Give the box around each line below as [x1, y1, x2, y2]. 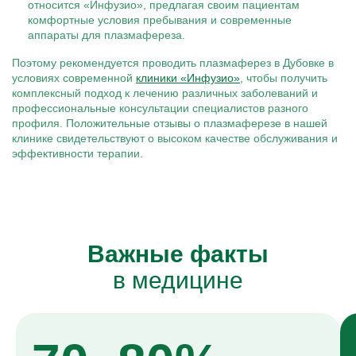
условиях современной [12, 72, 136, 84]
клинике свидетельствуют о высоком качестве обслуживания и [12, 132, 338, 145]
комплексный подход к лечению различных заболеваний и [12, 87, 318, 99]
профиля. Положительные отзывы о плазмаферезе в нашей [12, 117, 327, 130]
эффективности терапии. [12, 147, 143, 160]
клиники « [136, 72, 187, 84]
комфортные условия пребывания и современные [28, 14, 292, 26]
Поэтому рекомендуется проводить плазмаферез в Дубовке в [12, 56, 334, 69]
